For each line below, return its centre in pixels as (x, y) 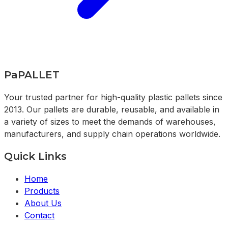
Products (42, 191)
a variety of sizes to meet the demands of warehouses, (110, 121)
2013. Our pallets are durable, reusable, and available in (112, 109)
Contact (39, 215)
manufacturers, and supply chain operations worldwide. (112, 134)
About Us (43, 203)
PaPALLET (32, 75)
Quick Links (35, 156)
